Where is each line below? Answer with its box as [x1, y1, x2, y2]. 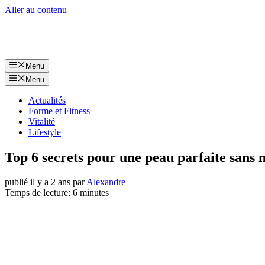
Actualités [28, 95, 66, 105]
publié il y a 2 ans [5, 177, 70, 188]
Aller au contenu [5, 5, 67, 15]
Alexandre [86, 177, 125, 188]
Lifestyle [28, 127, 61, 137]
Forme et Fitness [28, 105, 90, 116]
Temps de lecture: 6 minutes [5, 188, 109, 198]
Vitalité [28, 116, 55, 127]
